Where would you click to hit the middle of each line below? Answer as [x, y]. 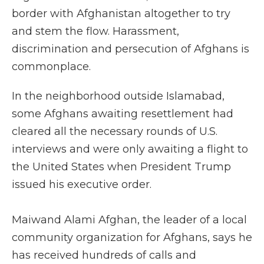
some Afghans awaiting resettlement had [123, 114]
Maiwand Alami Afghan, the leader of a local [129, 220]
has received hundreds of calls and [104, 255]
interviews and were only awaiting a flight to [130, 149]
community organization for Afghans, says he [132, 237]
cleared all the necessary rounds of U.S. [115, 131]
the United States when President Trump [121, 167]
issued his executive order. [82, 184]
